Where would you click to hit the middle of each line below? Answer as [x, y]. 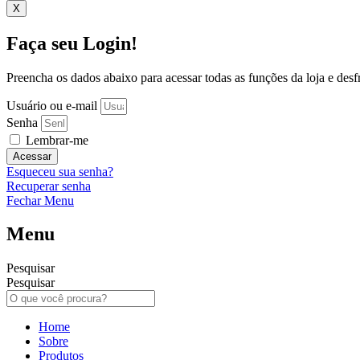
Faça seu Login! [72, 43]
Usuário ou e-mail [52, 105]
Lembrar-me [55, 140]
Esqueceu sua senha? [60, 171]
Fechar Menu [40, 200]
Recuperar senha [49, 186]
